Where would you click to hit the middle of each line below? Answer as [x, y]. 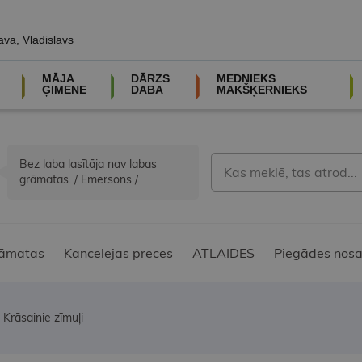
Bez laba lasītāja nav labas [88, 164]
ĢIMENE [64, 90]
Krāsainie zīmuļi [43, 318]
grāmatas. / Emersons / [79, 180]
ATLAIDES [223, 253]
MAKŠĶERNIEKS [261, 90]
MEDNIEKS [246, 78]
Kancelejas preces [118, 253]
